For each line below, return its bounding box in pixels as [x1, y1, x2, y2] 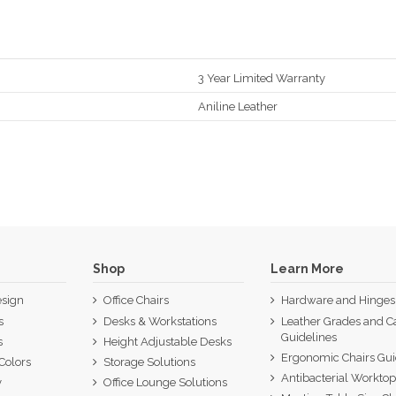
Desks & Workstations [103, 314, 217, 328]
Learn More [270, 262, 345, 277]
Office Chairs [103, 293, 169, 308]
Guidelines [281, 330, 338, 344]
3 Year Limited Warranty [198, 71, 325, 85]
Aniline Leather [198, 99, 278, 113]
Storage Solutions [103, 354, 195, 369]
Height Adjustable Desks [103, 334, 232, 348]
